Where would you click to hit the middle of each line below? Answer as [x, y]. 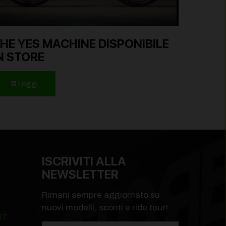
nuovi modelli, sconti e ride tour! [105, 207]
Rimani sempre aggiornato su [101, 195]
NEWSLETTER [80, 174]
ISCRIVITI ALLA [84, 161]
